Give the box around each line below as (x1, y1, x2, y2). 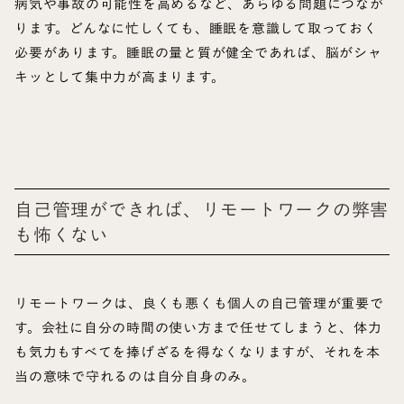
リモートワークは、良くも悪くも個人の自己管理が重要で (14, 289, 384, 317)
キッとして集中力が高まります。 (14, 63, 225, 91)
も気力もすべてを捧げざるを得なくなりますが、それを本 (14, 338, 381, 366)
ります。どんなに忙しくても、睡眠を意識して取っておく (14, 14, 378, 42)
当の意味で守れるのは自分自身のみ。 (14, 363, 256, 390)
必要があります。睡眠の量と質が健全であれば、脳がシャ (14, 39, 382, 67)
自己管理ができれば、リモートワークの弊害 (14, 191, 389, 228)
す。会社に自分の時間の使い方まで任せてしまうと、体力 (14, 314, 382, 342)
